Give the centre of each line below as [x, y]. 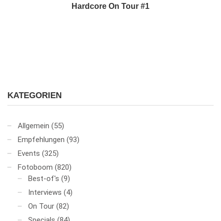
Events [29, 154]
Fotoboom [35, 167]
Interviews [45, 193]
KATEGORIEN [35, 96]
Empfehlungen [41, 140]
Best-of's [44, 179]
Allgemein [34, 126]
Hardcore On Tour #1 [110, 6]
